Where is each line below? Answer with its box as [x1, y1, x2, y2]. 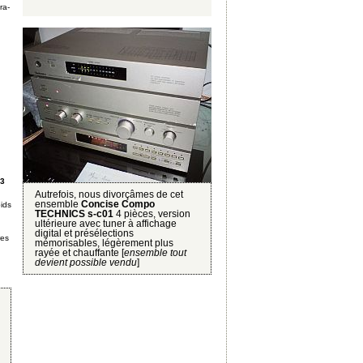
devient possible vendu [35, 256, 137, 268]
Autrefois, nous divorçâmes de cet [35, 188, 183, 200]
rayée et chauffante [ [35, 246, 124, 258]
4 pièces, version [113, 207, 190, 220]
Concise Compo [81, 198, 155, 210]
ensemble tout [124, 246, 186, 258]
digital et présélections [35, 227, 134, 239]
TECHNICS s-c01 [35, 207, 113, 220]
